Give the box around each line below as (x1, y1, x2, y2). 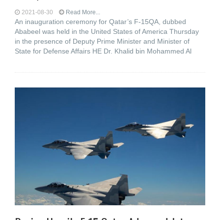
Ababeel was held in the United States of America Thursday (15, 27, 199, 35)
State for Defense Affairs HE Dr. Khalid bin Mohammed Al (15, 47, 192, 55)
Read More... (66, 9, 100, 16)
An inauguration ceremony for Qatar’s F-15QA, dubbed (15, 18, 186, 26)
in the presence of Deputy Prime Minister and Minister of (15, 37, 190, 45)
